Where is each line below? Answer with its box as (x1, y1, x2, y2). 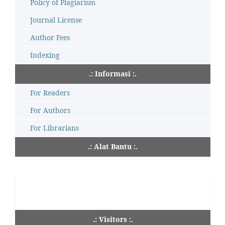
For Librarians (30, 123, 79, 133)
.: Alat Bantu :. (88, 141, 138, 151)
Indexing (30, 50, 60, 60)
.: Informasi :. (89, 68, 137, 78)
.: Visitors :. (92, 214, 133, 224)
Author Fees (30, 32, 70, 42)
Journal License (30, 15, 82, 25)
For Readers (30, 87, 70, 97)
